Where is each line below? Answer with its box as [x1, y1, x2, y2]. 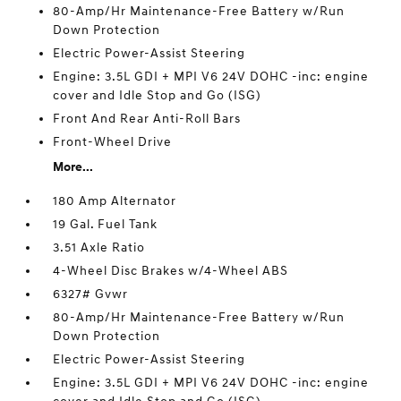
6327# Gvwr [53, 286, 129, 302]
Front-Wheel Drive [53, 134, 173, 149]
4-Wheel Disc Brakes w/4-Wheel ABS [53, 263, 289, 278]
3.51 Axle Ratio [53, 240, 146, 255]
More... [53, 159, 94, 175]
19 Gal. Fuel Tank [53, 217, 158, 232]
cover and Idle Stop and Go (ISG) [53, 88, 262, 103]
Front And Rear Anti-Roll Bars [53, 111, 242, 126]
